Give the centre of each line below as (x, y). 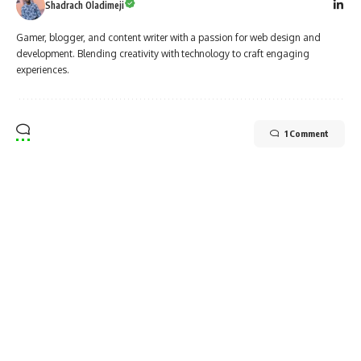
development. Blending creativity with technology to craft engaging (163, 53)
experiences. (43, 69)
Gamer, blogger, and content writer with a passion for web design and (168, 37)
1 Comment (307, 133)
